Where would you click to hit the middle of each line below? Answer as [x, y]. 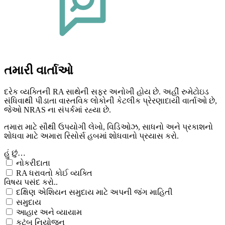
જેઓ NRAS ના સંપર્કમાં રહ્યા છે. [58, 110]
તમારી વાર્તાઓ [39, 71]
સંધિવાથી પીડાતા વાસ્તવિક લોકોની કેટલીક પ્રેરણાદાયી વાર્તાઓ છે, [110, 101]
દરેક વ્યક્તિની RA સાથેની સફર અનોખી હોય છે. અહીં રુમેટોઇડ [106, 92]
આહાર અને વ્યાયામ [49, 212]
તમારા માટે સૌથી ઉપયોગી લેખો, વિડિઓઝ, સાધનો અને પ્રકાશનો [108, 127]
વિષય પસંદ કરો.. [31, 182]
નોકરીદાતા [33, 163]
